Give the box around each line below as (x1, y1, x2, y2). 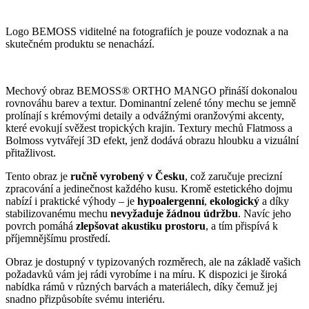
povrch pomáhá (6, 220, 76, 232)
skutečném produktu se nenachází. (6, 38, 154, 50)
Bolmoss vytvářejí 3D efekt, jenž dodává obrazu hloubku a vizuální (6, 134, 299, 147)
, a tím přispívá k (206, 220, 278, 232)
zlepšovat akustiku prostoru (76, 220, 206, 232)
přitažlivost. (6, 147, 56, 159)
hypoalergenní (137, 195, 204, 208)
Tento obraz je (6, 170, 70, 183)
